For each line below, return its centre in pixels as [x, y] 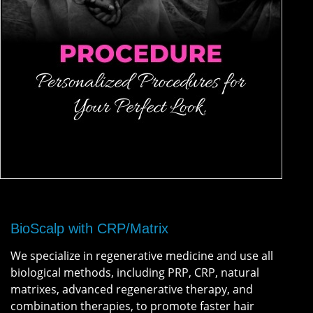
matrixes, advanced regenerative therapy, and [132, 289]
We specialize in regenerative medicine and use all [142, 256]
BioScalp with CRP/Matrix [89, 228]
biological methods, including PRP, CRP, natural [135, 272]
